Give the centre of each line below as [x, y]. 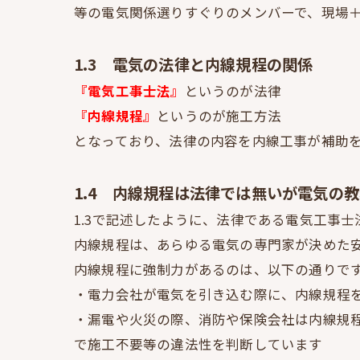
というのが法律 [233, 91]
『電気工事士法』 [129, 91]
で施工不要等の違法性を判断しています [198, 344]
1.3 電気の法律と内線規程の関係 [194, 65]
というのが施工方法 [219, 116]
